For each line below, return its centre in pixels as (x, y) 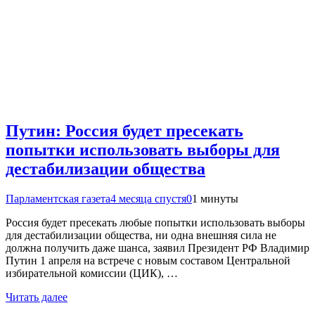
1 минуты (215, 198)
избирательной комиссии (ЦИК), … (92, 273)
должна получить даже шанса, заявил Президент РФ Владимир (157, 247)
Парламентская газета (58, 198)
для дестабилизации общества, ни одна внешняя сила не (141, 235)
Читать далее (37, 297)
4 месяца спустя (148, 198)
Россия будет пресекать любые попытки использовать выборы (155, 222)
